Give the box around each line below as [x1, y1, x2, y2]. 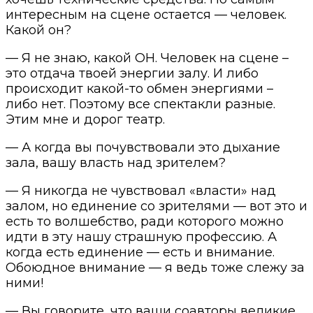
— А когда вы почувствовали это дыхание [6, 139, 280, 155]
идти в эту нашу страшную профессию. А [6, 228, 277, 245]
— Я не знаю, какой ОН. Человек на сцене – [6, 50, 289, 66]
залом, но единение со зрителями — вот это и [6, 198, 307, 214]
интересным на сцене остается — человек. [6, 6, 286, 22]
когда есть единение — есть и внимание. [6, 244, 275, 260]
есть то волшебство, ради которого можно [6, 213, 284, 229]
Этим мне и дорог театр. [6, 111, 165, 127]
